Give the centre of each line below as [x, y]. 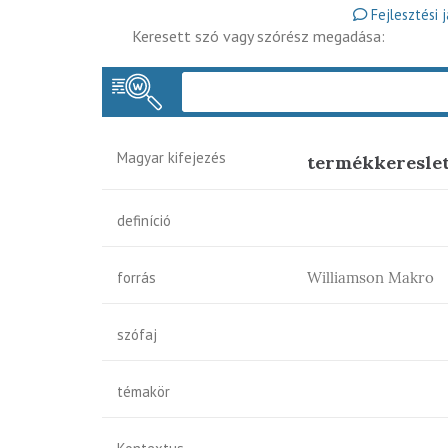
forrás [136, 277]
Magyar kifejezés [171, 157]
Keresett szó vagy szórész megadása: [258, 36]
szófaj [137, 334]
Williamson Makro [370, 277]
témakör [143, 391]
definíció [144, 220]
